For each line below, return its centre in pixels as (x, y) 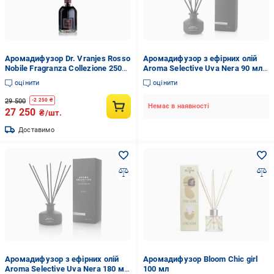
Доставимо (36, 130)
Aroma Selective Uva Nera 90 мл (202, 68)
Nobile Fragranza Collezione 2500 (66, 68)
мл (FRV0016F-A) (37, 78)
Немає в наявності (179, 106)
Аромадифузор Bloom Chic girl (200, 259)
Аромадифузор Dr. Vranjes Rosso (68, 58)
